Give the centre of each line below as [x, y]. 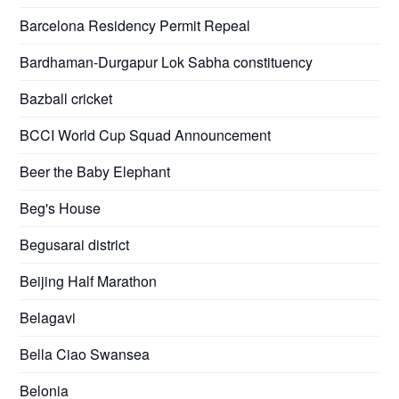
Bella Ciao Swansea [85, 354]
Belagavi [48, 317]
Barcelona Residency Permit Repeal [135, 25]
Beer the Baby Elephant [95, 171]
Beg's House [61, 208]
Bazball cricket [66, 98]
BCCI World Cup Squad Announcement [146, 134]
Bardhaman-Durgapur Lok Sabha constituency [167, 61]
